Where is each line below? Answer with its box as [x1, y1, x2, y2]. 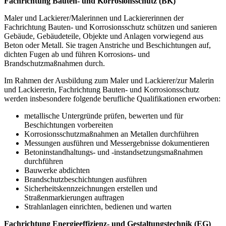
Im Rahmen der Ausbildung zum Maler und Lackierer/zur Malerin [4, 76, 214, 85]
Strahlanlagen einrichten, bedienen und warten [24, 202, 172, 211]
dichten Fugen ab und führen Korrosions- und [4, 49, 150, 59]
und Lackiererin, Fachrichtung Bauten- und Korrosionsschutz [4, 85, 199, 94]
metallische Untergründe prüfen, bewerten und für [24, 111, 183, 120]
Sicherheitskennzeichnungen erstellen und [24, 184, 157, 193]
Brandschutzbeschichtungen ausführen [24, 175, 147, 184]
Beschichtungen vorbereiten [24, 120, 113, 129]
